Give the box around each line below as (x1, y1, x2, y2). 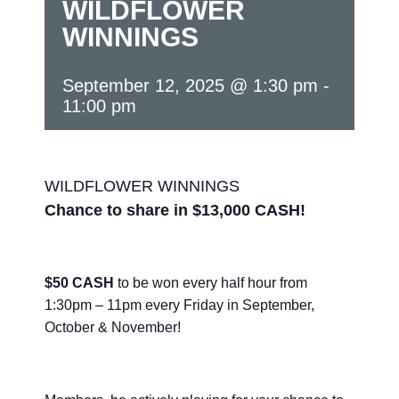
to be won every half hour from (114, 274, 307, 290)
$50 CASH (45, 274, 114, 290)
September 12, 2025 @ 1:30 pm (62, 76, 318, 95)
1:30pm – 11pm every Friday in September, (45, 297, 314, 313)
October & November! (45, 319, 181, 335)
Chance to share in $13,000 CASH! (45, 201, 305, 219)
